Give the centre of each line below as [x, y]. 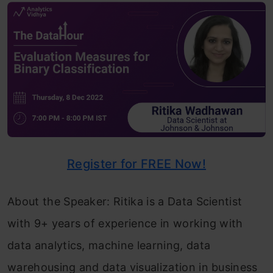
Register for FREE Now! [136, 164]
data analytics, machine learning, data [109, 245]
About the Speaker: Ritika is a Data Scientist [125, 201]
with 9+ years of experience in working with [125, 223]
